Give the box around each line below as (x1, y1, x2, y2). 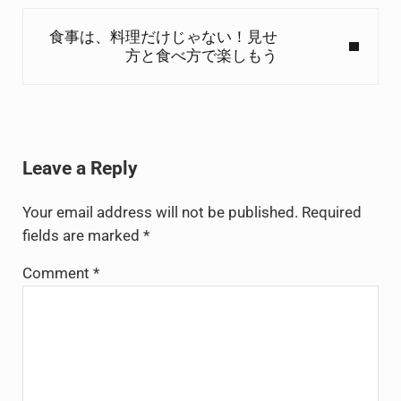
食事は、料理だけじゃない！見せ (49, 28, 278, 46)
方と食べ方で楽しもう (125, 47, 278, 64)
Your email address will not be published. (21, 204, 298, 222)
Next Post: (21, 9, 92, 27)
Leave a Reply (21, 157, 138, 180)
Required (301, 204, 362, 222)
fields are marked (21, 227, 143, 245)
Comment (21, 265, 93, 283)
